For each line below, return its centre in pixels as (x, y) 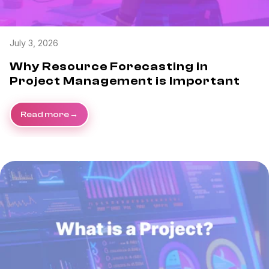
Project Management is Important (125, 80)
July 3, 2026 (34, 43)
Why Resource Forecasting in (109, 66)
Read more (45, 115)
